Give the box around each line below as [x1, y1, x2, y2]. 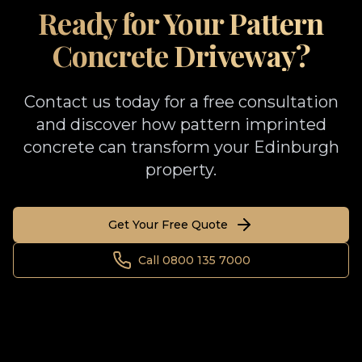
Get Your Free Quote [108, 217, 228, 232]
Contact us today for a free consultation [23, 92, 339, 112]
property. [145, 160, 217, 179]
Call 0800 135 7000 [137, 253, 250, 267]
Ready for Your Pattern [38, 3, 324, 42]
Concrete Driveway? [52, 36, 310, 74]
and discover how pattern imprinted [36, 115, 326, 134]
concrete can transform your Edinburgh [23, 137, 339, 157]
